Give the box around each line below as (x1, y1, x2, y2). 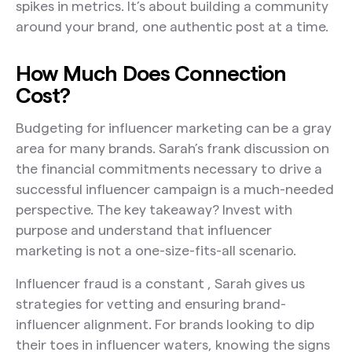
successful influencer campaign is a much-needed (15, 181, 334, 197)
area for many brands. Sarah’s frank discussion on (15, 141, 329, 156)
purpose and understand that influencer (15, 222, 272, 238)
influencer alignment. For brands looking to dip (15, 317, 314, 332)
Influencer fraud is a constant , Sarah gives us (15, 276, 305, 291)
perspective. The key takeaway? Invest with (15, 202, 292, 218)
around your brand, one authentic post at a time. (15, 19, 328, 35)
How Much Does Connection (15, 60, 287, 85)
